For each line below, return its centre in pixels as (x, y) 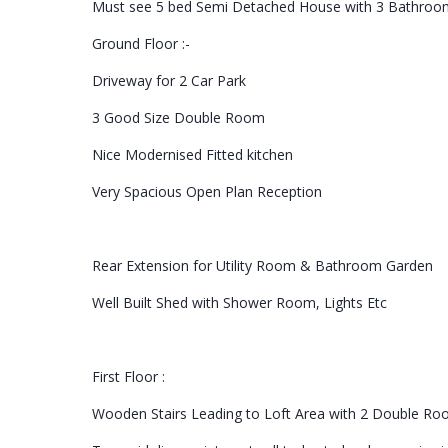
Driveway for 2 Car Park (169, 80)
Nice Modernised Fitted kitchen (192, 154)
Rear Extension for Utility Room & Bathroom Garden (262, 265)
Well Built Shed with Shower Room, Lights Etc (239, 302)
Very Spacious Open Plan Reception (207, 191)
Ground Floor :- (141, 43)
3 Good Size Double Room (178, 117)
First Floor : (128, 376)
